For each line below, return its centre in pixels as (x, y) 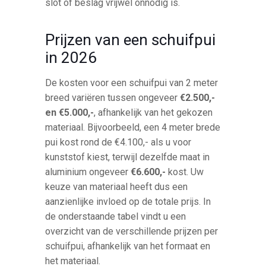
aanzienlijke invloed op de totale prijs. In (128, 201)
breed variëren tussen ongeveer (113, 97)
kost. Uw (185, 172)
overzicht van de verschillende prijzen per (132, 231)
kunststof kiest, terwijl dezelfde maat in (128, 157)
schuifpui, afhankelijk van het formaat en (128, 246)
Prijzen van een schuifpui (131, 39)
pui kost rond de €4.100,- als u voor (118, 142)
